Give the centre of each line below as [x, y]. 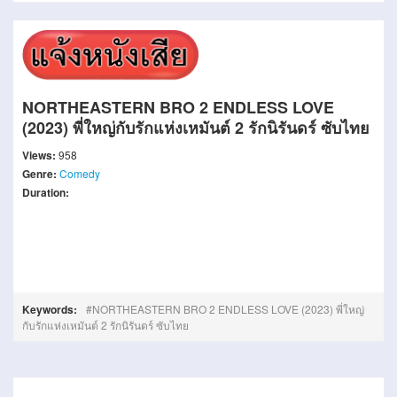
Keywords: [50, 309]
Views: [39, 155]
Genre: [41, 174]
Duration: [46, 192]
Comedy [80, 173]
